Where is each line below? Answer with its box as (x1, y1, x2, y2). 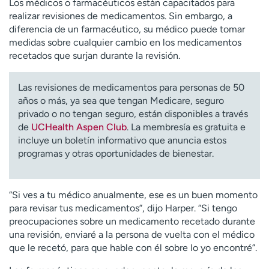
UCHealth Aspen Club (31, 121, 127, 133)
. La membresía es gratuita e (127, 121, 246, 133)
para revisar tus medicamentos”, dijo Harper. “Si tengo (9, 202, 237, 214)
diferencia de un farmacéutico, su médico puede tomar (9, 23, 245, 35)
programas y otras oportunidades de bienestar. (18, 148, 214, 160)
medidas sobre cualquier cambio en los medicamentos (9, 37, 241, 49)
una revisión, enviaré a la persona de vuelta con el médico (9, 229, 255, 241)
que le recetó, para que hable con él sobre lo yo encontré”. (9, 242, 257, 254)
